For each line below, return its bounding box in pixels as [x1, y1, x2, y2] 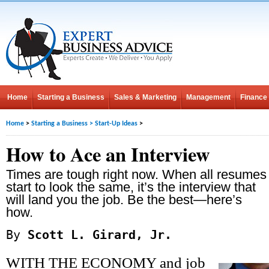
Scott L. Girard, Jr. [20, 228, 172, 242]
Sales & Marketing [114, 93, 177, 101]
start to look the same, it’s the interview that [6, 180, 256, 195]
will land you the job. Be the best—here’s [6, 192, 242, 207]
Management [186, 93, 231, 101]
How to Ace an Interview [6, 140, 210, 168]
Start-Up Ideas [95, 120, 138, 127]
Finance [240, 93, 267, 101]
